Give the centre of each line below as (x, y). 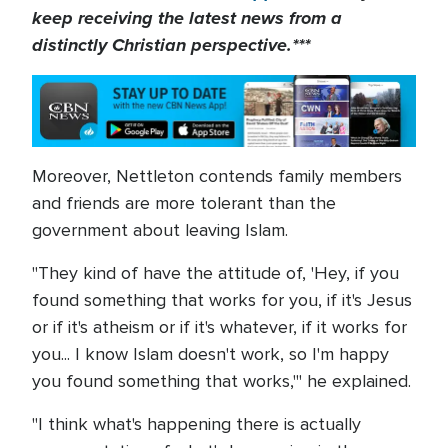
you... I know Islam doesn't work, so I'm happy (210, 354)
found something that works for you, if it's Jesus (222, 300)
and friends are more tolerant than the (184, 203)
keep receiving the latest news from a (187, 18)
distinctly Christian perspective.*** (171, 45)
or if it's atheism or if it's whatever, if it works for (219, 327)
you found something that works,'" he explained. (221, 381)
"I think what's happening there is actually (196, 424)
